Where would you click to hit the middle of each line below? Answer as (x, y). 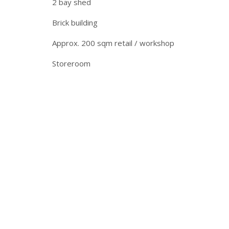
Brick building (75, 22)
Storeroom (71, 63)
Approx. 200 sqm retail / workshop (114, 43)
